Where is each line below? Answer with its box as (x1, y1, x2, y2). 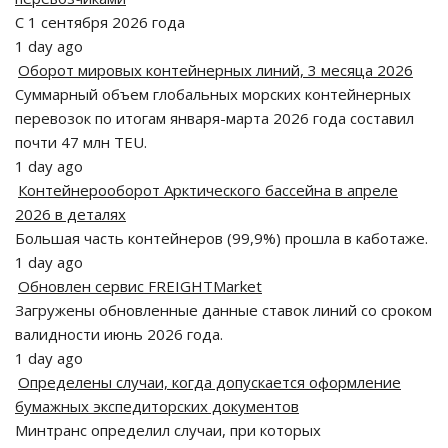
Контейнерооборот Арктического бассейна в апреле (18, 180, 398, 200)
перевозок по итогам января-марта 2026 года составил (15, 108, 414, 128)
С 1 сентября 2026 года (15, 12, 185, 32)
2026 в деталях (15, 204, 126, 224)
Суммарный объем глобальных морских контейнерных (15, 84, 411, 104)
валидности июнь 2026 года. (15, 324, 223, 344)
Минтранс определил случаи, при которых (15, 420, 321, 440)
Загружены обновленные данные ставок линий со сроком (15, 300, 432, 320)
